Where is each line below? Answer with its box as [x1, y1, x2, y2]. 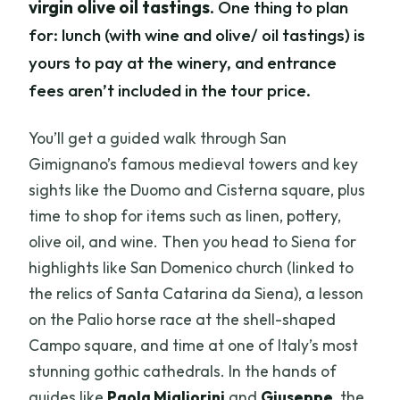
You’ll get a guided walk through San [29, 128, 287, 149]
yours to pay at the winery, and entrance [29, 52, 337, 74]
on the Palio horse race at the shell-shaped [29, 309, 337, 330]
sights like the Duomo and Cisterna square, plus [29, 179, 366, 201]
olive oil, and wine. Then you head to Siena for [29, 231, 357, 253]
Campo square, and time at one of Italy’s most [29, 335, 359, 356]
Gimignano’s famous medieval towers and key [29, 154, 359, 175]
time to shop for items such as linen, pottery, [29, 205, 342, 227]
